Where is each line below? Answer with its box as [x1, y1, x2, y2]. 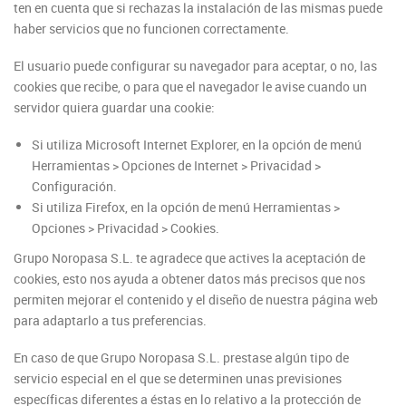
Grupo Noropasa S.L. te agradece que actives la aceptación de [14, 249, 365, 266]
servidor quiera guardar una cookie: [14, 99, 215, 116]
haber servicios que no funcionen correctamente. [14, 20, 289, 37]
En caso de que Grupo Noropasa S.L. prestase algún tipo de [14, 349, 349, 366]
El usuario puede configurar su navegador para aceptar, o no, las [14, 57, 377, 74]
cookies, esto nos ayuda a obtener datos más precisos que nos [14, 270, 365, 287]
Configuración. [32, 178, 117, 195]
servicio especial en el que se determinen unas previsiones [14, 370, 342, 387]
